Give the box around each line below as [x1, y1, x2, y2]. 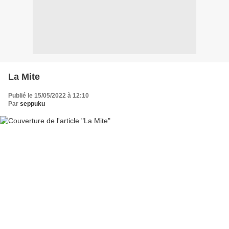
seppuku [20, 100, 45, 107]
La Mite [8, 71, 40, 82]
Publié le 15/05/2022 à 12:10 [8, 91, 89, 99]
